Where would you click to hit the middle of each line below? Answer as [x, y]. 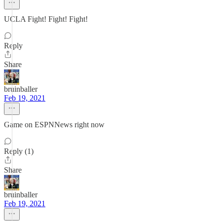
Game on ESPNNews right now [54, 125]
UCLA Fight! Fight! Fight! [46, 19]
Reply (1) [19, 151]
